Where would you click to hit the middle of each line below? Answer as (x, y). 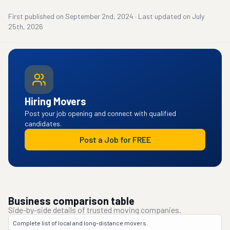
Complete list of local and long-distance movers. (80, 223)
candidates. (43, 123)
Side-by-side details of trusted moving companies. (95, 210)
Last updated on (164, 16)
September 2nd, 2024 (99, 16)
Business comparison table (71, 201)
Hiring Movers (55, 101)
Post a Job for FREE (115, 139)
